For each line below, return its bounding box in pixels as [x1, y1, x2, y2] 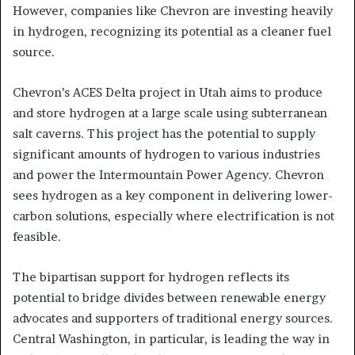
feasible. [13, 229, 61, 245]
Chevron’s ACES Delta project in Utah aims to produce [13, 85, 323, 101]
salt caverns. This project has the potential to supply [13, 126, 315, 142]
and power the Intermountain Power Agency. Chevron [13, 167, 324, 183]
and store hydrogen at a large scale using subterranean [13, 105, 327, 121]
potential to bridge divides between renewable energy [13, 290, 326, 306]
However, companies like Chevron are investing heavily [13, 3, 333, 19]
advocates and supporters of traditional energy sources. [13, 311, 333, 326]
